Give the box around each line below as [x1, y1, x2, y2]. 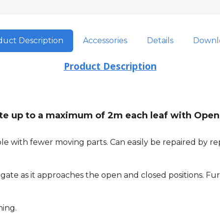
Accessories [82, 36, 127, 46]
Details [146, 36, 173, 46]
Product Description [63, 60, 157, 73]
